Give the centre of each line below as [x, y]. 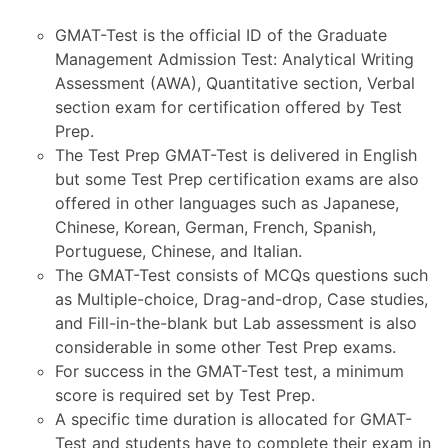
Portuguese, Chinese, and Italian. [178, 251]
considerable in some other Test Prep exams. [225, 347]
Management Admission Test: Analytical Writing [234, 59]
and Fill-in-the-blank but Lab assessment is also [236, 323]
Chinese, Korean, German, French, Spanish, [215, 227]
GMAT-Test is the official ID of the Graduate [221, 35]
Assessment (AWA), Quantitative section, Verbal [235, 83]
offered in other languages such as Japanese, [227, 203]
